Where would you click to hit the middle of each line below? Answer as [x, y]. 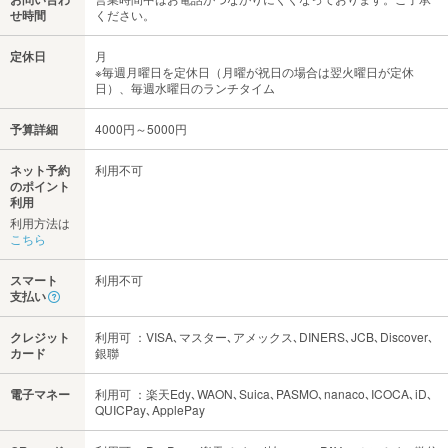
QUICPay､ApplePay [150, 409]
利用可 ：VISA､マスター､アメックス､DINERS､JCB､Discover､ [264, 336]
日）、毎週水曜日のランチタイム [185, 87]
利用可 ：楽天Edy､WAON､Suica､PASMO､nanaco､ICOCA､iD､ [264, 393]
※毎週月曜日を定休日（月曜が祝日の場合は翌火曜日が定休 [254, 71]
